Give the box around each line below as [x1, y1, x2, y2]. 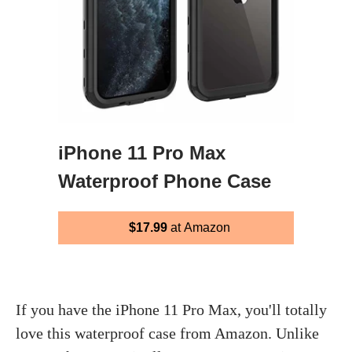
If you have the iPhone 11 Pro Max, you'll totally [16, 300, 327, 318]
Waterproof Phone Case [58, 170, 271, 192]
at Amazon [167, 220, 230, 234]
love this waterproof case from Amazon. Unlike [16, 324, 319, 342]
